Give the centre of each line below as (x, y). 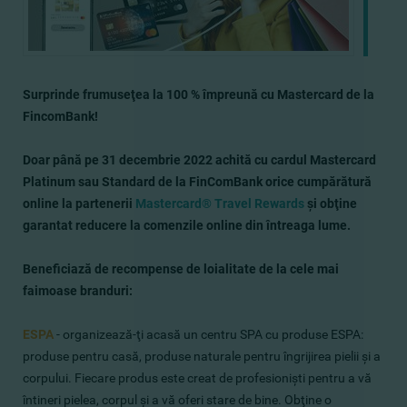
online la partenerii (79, 203)
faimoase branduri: (78, 291)
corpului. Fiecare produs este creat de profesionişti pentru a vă (197, 378)
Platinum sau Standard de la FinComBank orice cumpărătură (197, 182)
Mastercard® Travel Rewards (220, 203)
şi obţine (331, 203)
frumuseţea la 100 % (141, 94)
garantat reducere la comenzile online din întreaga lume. (187, 225)
